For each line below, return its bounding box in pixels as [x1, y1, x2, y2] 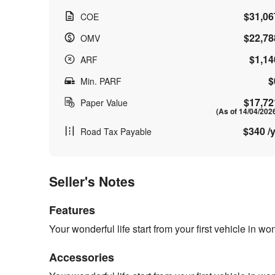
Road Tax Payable [80, 125, 152, 137]
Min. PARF [80, 75, 122, 87]
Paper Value [80, 96, 128, 109]
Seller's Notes [49, 172, 135, 190]
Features [49, 202, 95, 218]
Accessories [49, 249, 114, 265]
